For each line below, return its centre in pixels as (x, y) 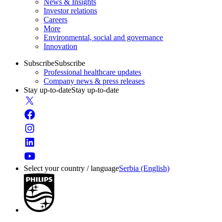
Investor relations (70, 11)
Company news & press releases (94, 81)
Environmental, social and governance (103, 37)
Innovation (60, 46)
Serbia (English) (144, 168)
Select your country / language (71, 168)
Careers (55, 20)
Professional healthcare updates (92, 72)
